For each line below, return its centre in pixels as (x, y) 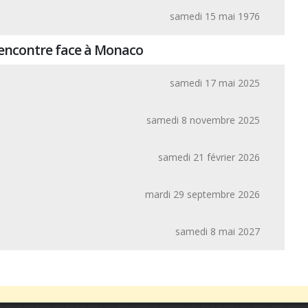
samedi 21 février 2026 (209, 157)
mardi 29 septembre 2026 (202, 194)
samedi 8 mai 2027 (218, 231)
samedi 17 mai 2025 (215, 83)
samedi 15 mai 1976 (215, 16)
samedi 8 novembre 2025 (203, 120)
